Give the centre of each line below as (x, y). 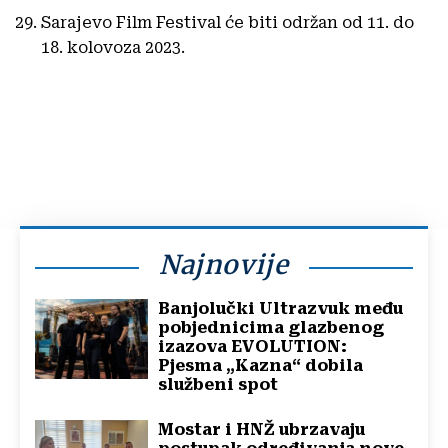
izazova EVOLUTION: (253, 347)
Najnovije (224, 265)
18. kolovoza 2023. (113, 48)
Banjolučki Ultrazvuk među (281, 309)
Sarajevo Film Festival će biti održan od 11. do (227, 23)
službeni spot (218, 385)
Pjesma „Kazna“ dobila (261, 366)
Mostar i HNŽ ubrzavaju (262, 430)
